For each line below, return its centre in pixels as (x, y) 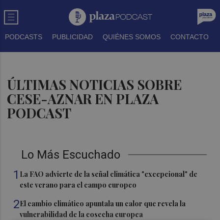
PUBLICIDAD (72, 37)
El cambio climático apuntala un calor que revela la (103, 204)
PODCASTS (24, 37)
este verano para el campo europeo (78, 185)
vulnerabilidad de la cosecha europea (82, 214)
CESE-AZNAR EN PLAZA (83, 99)
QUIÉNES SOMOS (132, 37)
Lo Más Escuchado (71, 155)
